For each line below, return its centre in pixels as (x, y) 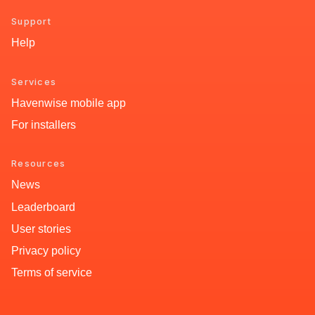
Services (34, 82)
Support (31, 22)
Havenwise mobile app (69, 103)
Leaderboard (43, 207)
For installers (44, 124)
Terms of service (52, 273)
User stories (41, 229)
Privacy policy (46, 251)
